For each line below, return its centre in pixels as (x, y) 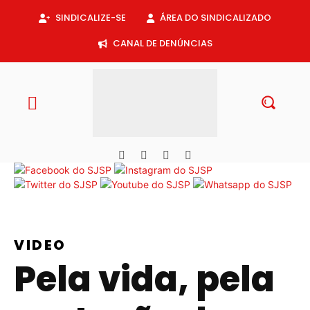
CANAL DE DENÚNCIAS (162, 44)
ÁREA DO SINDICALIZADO (216, 18)
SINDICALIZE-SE (91, 18)
